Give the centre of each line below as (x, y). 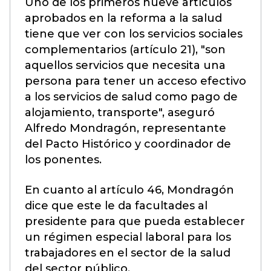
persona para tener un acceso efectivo (135, 81)
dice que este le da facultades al (116, 206)
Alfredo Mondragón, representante (126, 128)
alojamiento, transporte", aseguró (120, 113)
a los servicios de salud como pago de (131, 97)
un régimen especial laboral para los (128, 237)
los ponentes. (63, 160)
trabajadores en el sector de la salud (128, 253)
